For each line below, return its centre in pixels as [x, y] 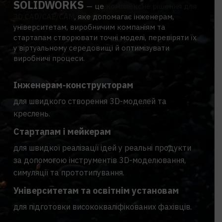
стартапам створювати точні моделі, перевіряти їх [105, 37]
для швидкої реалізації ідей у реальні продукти [102, 147]
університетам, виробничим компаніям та [89, 27]
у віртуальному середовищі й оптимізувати [91, 48]
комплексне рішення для [151, 6]
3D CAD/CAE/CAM [44, 16]
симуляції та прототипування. [69, 172]
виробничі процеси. [49, 58]
